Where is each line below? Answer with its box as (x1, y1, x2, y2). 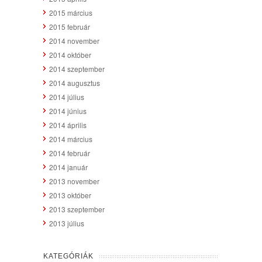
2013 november (49, 175, 99, 186)
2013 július (49, 218, 84, 228)
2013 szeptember (49, 204, 105, 214)
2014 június (49, 105, 87, 116)
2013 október (49, 189, 91, 200)
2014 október (49, 49, 91, 60)
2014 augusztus (49, 77, 100, 88)
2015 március (49, 7, 92, 18)
